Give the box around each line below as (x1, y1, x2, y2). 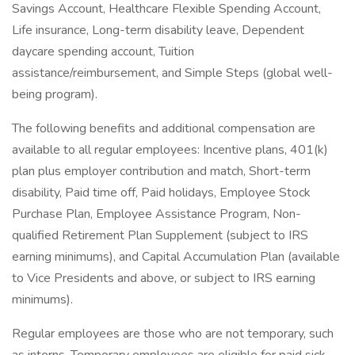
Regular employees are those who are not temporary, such (12, 325, 334, 342)
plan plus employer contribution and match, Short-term (12, 162, 311, 180)
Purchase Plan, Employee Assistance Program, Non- (12, 205, 301, 223)
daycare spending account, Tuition (12, 43, 194, 60)
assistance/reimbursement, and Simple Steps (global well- (12, 64, 333, 82)
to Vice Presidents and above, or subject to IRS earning (12, 269, 315, 287)
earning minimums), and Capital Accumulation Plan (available (12, 248, 340, 265)
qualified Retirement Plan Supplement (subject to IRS (12, 227, 308, 244)
